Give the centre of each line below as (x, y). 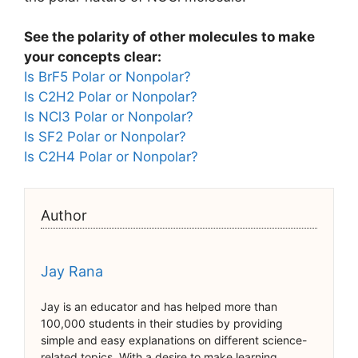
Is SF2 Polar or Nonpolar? (105, 137)
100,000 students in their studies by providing (162, 323)
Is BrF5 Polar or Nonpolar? (107, 77)
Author (64, 215)
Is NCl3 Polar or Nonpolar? (109, 117)
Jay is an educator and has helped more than (159, 306)
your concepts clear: (93, 57)
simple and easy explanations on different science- (174, 340)
